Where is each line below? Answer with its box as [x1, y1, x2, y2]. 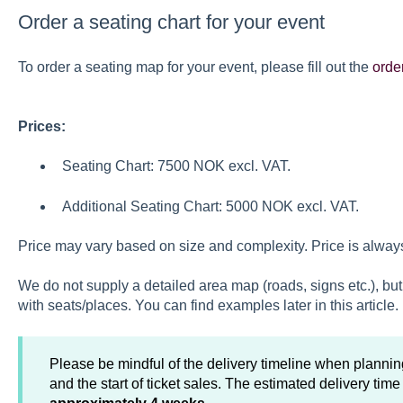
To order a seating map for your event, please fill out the [17, 58, 372, 75]
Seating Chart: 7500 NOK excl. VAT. [61, 158, 291, 175]
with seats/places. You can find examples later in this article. [17, 298, 399, 314]
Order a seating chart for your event [17, 11, 325, 34]
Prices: [17, 119, 66, 134]
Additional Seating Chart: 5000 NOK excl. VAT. [61, 198, 359, 214]
